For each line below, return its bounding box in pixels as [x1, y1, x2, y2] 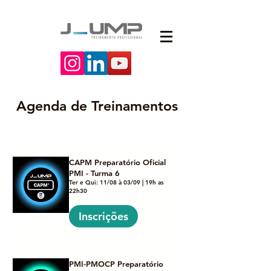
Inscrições [79, 209, 128, 223]
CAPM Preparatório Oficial [69, 157, 166, 167]
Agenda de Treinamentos [16, 97, 178, 114]
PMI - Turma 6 [69, 168, 120, 178]
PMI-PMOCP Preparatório [69, 259, 163, 269]
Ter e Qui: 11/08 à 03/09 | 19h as [69, 178, 163, 186]
